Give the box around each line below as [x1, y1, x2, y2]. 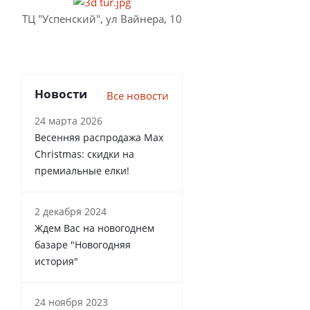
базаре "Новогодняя [35, 237, 131, 251]
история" [35, 254, 78, 268]
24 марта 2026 [35, 113, 102, 127]
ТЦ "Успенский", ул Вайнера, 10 [21, 11, 182, 26]
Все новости [107, 88, 169, 102]
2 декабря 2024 [35, 204, 107, 218]
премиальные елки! [35, 163, 129, 177]
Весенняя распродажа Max [35, 130, 163, 144]
